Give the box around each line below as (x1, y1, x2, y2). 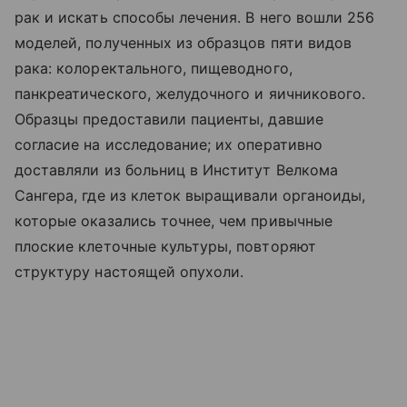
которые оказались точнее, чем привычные (15, 212, 333, 230)
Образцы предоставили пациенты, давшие (15, 110, 323, 128)
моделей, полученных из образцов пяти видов (15, 34, 352, 52)
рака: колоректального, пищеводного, (15, 59, 293, 77)
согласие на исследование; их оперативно (15, 135, 323, 154)
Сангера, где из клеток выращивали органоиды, (15, 186, 366, 204)
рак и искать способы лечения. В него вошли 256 (15, 8, 375, 26)
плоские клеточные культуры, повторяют (15, 237, 316, 255)
